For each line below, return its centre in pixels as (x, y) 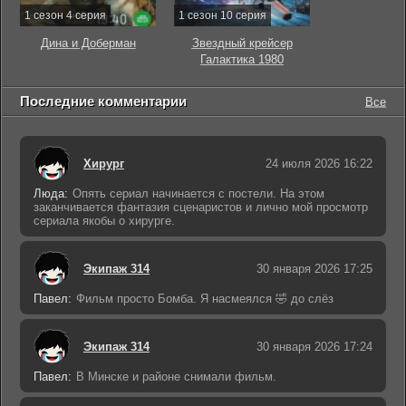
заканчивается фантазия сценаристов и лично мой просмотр (201, 207)
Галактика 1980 (242, 59)
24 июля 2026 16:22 (319, 163)
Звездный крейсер (242, 43)
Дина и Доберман (88, 43)
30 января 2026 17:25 (314, 268)
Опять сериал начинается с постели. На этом (198, 193)
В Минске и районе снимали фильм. (176, 377)
